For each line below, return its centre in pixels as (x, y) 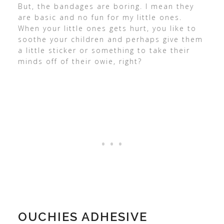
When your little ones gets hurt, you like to (107, 28)
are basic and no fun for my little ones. (100, 17)
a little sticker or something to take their (104, 50)
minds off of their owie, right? (80, 61)
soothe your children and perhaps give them (110, 39)
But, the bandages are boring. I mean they (106, 6)
